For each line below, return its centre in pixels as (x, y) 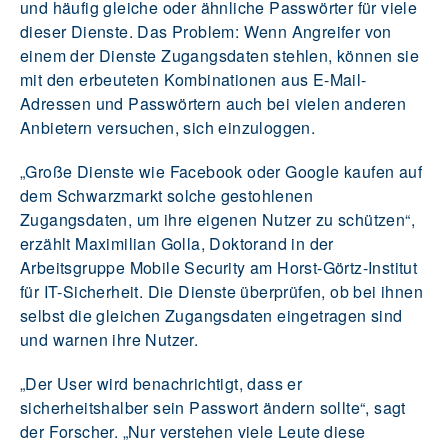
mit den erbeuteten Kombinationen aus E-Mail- (193, 79)
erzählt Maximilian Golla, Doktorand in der (177, 243)
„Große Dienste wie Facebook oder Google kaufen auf (221, 171)
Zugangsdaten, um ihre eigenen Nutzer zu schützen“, (217, 219)
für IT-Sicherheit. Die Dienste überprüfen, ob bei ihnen (221, 291)
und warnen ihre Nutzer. (109, 339)
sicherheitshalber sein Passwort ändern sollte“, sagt (213, 407)
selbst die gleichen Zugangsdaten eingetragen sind (211, 315)
